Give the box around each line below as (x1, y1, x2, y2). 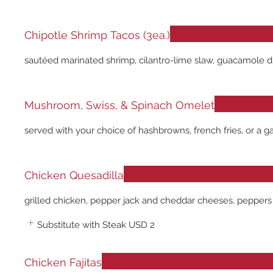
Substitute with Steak (37, 219, 126, 230)
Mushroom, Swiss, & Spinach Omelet (24, 99, 214, 112)
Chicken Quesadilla (24, 169, 124, 182)
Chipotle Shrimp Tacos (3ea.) (24, 29, 170, 41)
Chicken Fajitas (24, 256, 102, 269)
